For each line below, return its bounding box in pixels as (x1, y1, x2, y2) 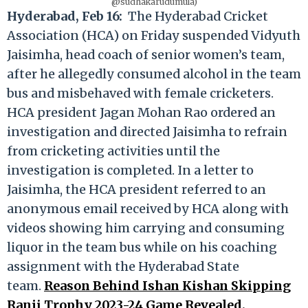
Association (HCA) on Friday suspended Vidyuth (7, 27, 300, 43)
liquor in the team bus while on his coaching (7, 239, 277, 255)
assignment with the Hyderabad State (7, 258, 239, 274)
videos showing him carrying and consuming (7, 219, 285, 236)
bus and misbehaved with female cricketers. (7, 85, 274, 101)
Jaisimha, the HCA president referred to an (7, 181, 266, 197)
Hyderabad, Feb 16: (7, 8, 122, 24)
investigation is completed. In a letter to (7, 162, 254, 178)
